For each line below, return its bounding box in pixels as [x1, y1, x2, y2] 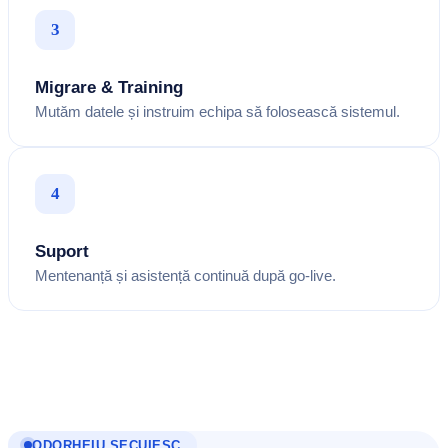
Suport [35, 241, 89, 261]
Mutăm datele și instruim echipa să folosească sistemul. [35, 103, 400, 120]
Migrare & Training [35, 77, 183, 97]
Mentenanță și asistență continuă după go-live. [35, 267, 336, 284]
